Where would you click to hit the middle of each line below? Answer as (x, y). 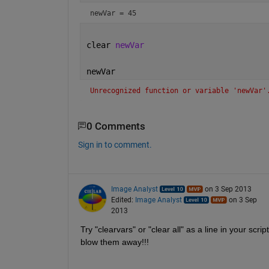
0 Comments (116, 126)
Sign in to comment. (115, 145)
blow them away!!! (114, 242)
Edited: (123, 200)
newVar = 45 (113, 13)
